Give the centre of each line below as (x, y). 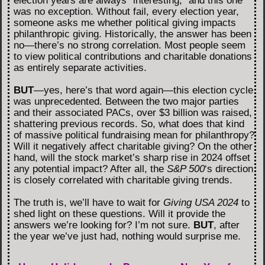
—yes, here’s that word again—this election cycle (143, 91)
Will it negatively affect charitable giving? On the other (133, 147)
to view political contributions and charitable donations (133, 57)
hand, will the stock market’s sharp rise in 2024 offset (132, 158)
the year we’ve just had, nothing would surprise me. (127, 237)
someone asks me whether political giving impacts (125, 23)
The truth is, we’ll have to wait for (88, 203)
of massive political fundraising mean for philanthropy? (134, 135)
